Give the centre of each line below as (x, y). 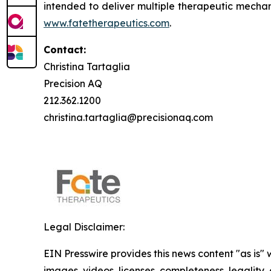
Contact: (65, 50)
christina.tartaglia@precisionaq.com (128, 118)
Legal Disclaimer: (84, 227)
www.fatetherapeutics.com (106, 23)
